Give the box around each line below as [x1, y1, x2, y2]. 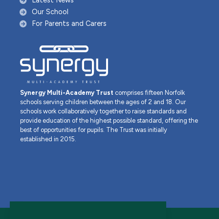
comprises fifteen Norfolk [113, 89, 185, 96]
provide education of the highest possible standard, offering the [20, 117, 198, 124]
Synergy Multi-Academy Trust [20, 89, 113, 96]
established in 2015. [20, 135, 76, 143]
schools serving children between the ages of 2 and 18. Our [20, 98, 186, 106]
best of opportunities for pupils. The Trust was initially [20, 126, 167, 133]
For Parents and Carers [32, 19, 107, 28]
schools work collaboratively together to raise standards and [20, 108, 187, 115]
